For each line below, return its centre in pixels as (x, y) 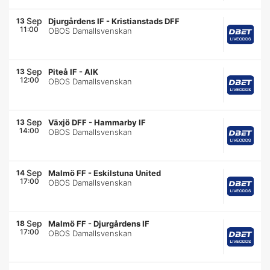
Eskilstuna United (127, 173)
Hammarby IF (120, 122)
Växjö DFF (68, 122)
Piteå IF (63, 72)
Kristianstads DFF (146, 21)
